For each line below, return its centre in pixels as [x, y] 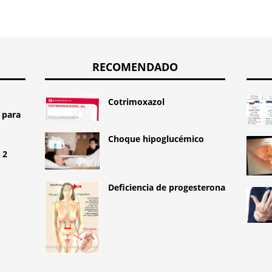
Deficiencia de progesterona [166, 187]
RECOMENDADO [135, 66]
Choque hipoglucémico [156, 138]
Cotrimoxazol [136, 101]
